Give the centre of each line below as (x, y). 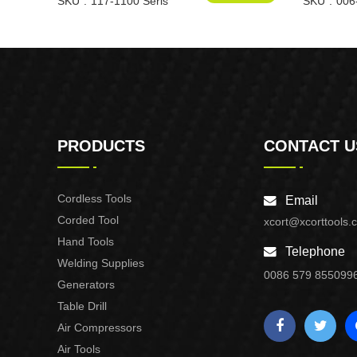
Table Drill (82, 306)
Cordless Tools (94, 198)
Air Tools (79, 349)
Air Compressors (100, 328)
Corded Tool (88, 220)
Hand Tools (86, 241)
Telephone (315, 251)
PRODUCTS (101, 146)
